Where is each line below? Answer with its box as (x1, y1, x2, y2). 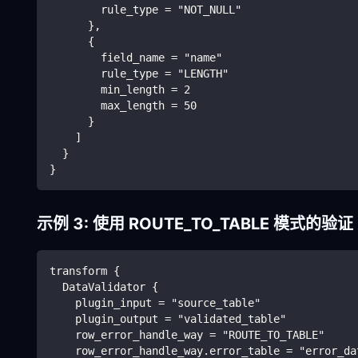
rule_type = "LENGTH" (50, 66, 229, 80)
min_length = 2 (50, 82, 190, 96)
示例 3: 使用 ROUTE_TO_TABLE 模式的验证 (37, 213, 353, 233)
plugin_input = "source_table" (50, 296, 261, 309)
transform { (50, 264, 120, 277)
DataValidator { (50, 280, 158, 293)
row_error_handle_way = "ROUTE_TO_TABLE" (50, 328, 324, 341)
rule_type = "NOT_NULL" (50, 2, 241, 16)
